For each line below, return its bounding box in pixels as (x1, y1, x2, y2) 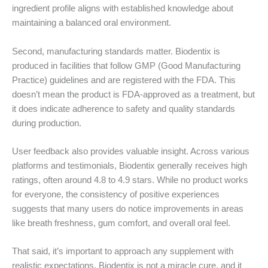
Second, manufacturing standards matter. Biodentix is (12, 46, 220, 56)
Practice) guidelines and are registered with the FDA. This (12, 75, 236, 85)
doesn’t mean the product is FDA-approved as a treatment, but (12, 89, 255, 99)
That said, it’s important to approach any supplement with (12, 246, 233, 257)
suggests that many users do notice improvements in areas (12, 203, 243, 214)
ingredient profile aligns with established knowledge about (12, 4, 233, 14)
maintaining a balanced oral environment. (12, 18, 171, 28)
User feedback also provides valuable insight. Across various (12, 146, 249, 156)
